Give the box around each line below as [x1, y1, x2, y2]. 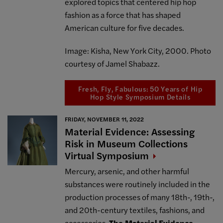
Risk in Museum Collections [65, 136, 188, 151]
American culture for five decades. [65, 21, 185, 33]
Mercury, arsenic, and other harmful [65, 165, 190, 177]
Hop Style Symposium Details [90, 92, 191, 102]
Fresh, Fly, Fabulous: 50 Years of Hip [78, 84, 203, 94]
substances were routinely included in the [65, 178, 211, 190]
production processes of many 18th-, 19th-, [65, 191, 215, 203]
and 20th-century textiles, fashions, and [65, 204, 205, 216]
